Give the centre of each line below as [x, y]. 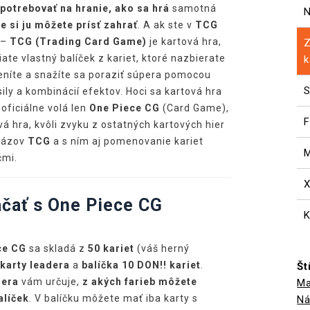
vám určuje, [50, 281]
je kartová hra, [184, 41]
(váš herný [162, 248]
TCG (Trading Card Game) [78, 41]
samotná [193, 8]
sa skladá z [57, 248]
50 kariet [111, 248]
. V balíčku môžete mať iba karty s [113, 298]
